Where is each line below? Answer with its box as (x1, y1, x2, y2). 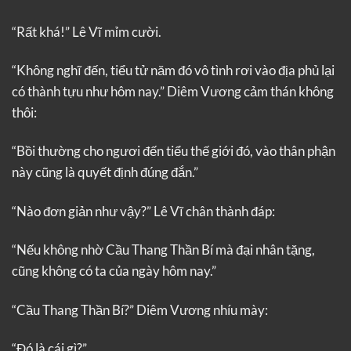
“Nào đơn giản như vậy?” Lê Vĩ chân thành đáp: (12, 202, 275, 219)
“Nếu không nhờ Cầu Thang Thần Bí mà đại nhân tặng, (12, 241, 315, 259)
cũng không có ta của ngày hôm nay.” (12, 262, 216, 280)
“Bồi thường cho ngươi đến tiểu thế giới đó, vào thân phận (12, 143, 335, 160)
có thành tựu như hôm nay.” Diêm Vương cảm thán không (12, 82, 334, 100)
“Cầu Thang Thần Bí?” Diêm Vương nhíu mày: (12, 301, 268, 318)
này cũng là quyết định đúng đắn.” (12, 164, 198, 181)
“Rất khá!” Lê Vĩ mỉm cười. (12, 23, 161, 40)
